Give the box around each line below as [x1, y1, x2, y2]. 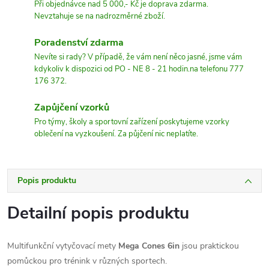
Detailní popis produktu [7, 201, 189, 225]
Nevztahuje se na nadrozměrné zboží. [34, 10, 165, 22]
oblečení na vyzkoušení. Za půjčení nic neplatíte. [34, 128, 198, 139]
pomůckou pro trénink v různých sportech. [7, 255, 167, 267]
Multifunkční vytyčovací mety [7, 240, 116, 252]
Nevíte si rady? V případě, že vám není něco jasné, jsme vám [34, 51, 242, 62]
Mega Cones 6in [116, 240, 180, 252]
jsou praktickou [180, 240, 239, 252]
